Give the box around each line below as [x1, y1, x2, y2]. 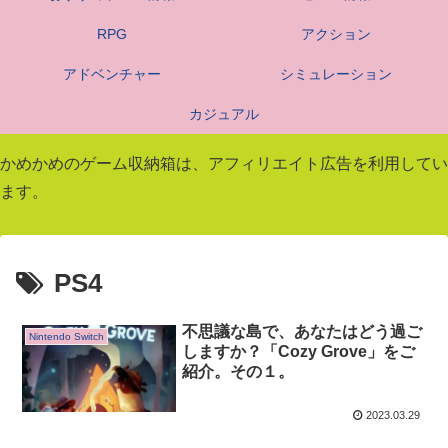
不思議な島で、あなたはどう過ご [182, 323, 423, 341]
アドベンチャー [63, 66, 161, 83]
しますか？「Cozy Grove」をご [182, 343, 416, 361]
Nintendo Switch [29, 331, 105, 343]
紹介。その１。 [182, 363, 295, 381]
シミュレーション [280, 66, 392, 83]
